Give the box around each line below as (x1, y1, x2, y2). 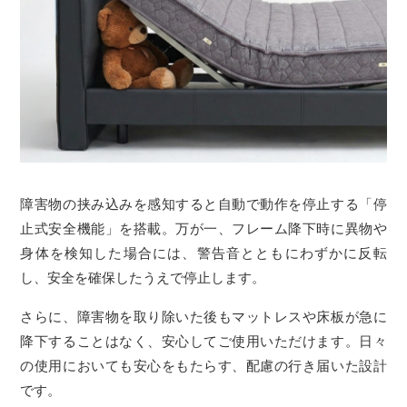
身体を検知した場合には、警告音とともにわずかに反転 (20, 244, 387, 263)
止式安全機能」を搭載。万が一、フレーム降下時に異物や (20, 220, 387, 238)
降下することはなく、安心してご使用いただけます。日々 (20, 333, 387, 351)
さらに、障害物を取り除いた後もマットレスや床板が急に (20, 308, 387, 326)
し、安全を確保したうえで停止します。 (20, 269, 266, 287)
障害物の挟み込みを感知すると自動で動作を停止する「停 (20, 195, 387, 213)
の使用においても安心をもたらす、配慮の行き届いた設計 (20, 357, 387, 375)
